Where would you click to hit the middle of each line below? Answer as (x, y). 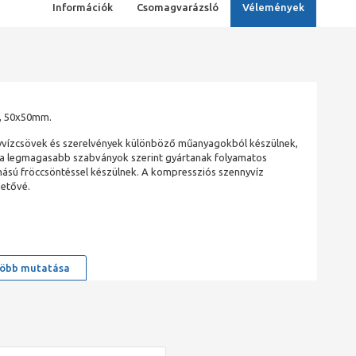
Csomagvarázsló (177, 7)
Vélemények (273, 7)
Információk (82, 7)
